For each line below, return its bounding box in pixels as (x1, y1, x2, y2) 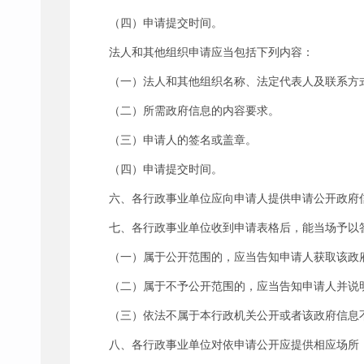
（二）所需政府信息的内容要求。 (109, 104, 279, 117)
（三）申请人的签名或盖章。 (109, 133, 257, 146)
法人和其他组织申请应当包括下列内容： (109, 45, 314, 58)
